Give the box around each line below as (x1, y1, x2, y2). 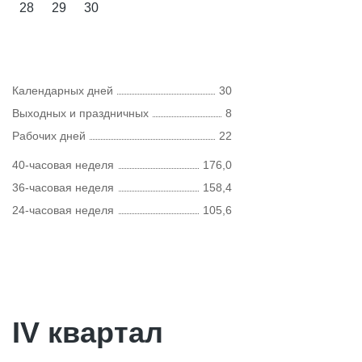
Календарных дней (12, 84, 113, 97)
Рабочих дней (12, 129, 86, 142)
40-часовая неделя (12, 158, 114, 171)
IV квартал (12, 316, 163, 349)
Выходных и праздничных (12, 107, 149, 120)
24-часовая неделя (12, 204, 114, 217)
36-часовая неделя (12, 181, 114, 194)
